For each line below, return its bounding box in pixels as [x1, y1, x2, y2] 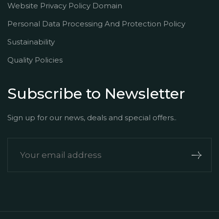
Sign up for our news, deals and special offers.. [7, 113, 176, 122]
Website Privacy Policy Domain [7, 1, 122, 10]
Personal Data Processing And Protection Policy [7, 19, 185, 28]
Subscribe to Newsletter [7, 85, 185, 103]
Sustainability [7, 37, 55, 46]
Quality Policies [7, 55, 63, 65]
